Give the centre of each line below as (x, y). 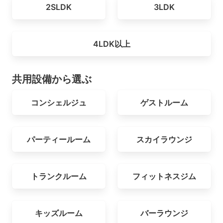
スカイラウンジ (164, 140)
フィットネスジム (164, 176)
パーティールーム (59, 140)
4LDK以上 (111, 44)
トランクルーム (59, 176)
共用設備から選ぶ (52, 79)
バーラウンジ (164, 213)
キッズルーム (59, 213)
